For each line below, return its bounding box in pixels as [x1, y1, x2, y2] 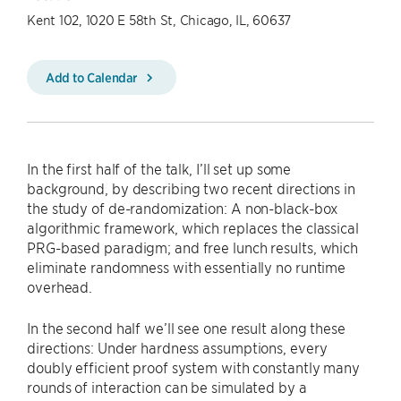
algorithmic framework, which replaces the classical [27, 218, 359, 236]
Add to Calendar [46, 69, 141, 85]
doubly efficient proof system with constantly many [27, 358, 360, 376]
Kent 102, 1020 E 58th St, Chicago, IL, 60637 [27, 11, 291, 28]
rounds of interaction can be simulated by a [27, 378, 307, 396]
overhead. [27, 277, 93, 295]
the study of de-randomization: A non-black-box [27, 199, 339, 217]
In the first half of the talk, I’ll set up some [27, 159, 292, 177]
